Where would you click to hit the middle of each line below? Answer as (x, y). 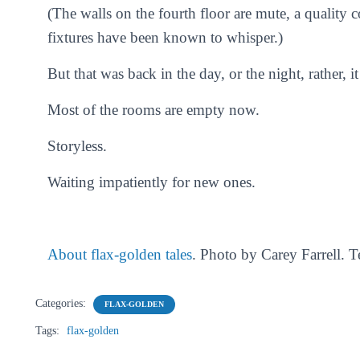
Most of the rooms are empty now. (153, 110)
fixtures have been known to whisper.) (165, 37)
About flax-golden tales (120, 254)
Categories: (62, 303)
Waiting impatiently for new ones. (151, 182)
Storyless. (77, 146)
